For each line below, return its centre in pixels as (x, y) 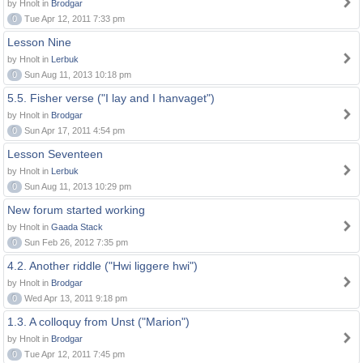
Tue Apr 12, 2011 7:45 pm (73, 354)
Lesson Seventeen (55, 154)
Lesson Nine (39, 42)
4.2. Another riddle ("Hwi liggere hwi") (102, 266)
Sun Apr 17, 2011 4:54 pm (73, 130)
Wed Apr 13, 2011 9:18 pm (75, 298)
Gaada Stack (77, 227)
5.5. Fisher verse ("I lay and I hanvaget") (111, 98)
